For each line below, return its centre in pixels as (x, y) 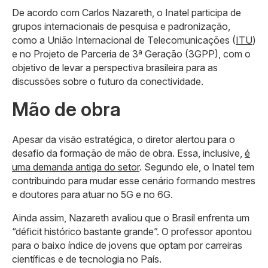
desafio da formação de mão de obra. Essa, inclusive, (128, 153)
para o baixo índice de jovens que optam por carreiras (127, 245)
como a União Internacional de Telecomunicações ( (124, 40)
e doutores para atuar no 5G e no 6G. (92, 194)
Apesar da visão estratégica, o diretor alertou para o (124, 139)
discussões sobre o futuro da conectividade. (108, 81)
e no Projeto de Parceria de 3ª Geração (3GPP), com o (131, 54)
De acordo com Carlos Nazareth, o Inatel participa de (127, 12)
